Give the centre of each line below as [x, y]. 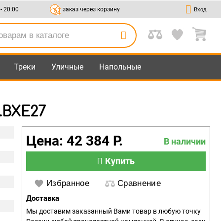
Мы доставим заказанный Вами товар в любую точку [113, 211]
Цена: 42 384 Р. [74, 141]
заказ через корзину [90, 9]
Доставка [43, 198]
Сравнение [139, 183]
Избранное [68, 183]
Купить [120, 161]
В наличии [185, 141]
